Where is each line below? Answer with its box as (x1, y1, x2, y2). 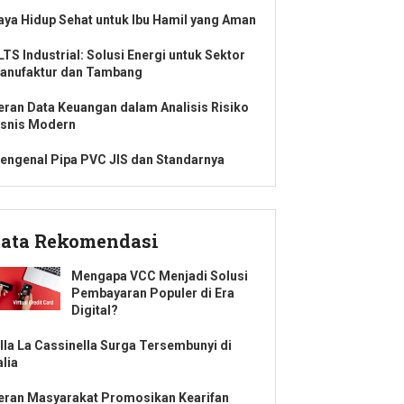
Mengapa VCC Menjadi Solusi (71, 269, 248, 283)
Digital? (71, 303, 118, 317)
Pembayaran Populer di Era (71, 286, 234, 300)
